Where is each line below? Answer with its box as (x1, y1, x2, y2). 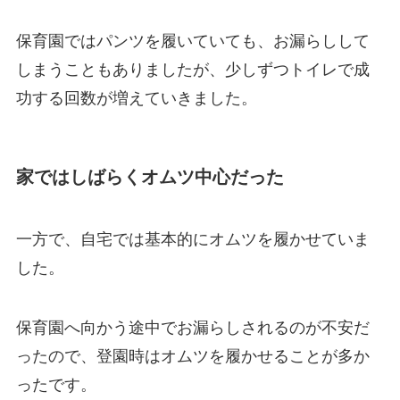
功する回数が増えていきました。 (15, 89, 257, 108)
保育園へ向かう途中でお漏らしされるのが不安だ (15, 319, 370, 337)
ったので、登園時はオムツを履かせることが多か (15, 347, 370, 366)
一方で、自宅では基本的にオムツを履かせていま (15, 229, 370, 248)
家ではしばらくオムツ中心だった (15, 167, 284, 187)
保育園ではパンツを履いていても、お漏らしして (15, 32, 370, 51)
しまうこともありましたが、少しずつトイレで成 (15, 61, 370, 79)
